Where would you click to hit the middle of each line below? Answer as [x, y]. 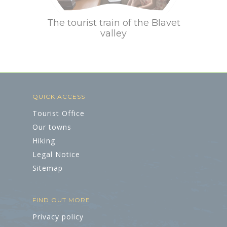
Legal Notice [56, 154]
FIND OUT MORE [61, 200]
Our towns [52, 127]
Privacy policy [58, 217]
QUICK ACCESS [59, 97]
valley [113, 33]
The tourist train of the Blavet [113, 23]
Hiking [44, 141]
